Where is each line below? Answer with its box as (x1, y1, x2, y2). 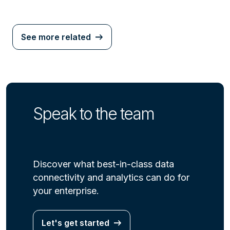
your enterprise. (33, 185, 99, 197)
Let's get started (42, 218, 109, 228)
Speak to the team (33, 104, 154, 124)
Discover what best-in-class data (33, 159, 174, 170)
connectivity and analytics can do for (33, 172, 189, 183)
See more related (21, 32, 91, 43)
